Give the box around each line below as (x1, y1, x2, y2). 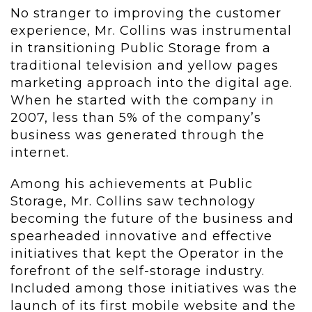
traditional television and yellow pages (10, 58, 279, 74)
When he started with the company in (10, 93, 274, 109)
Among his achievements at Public (10, 176, 253, 192)
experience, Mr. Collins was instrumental (10, 23, 292, 39)
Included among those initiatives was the (10, 281, 297, 297)
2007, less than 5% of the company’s (10, 110, 261, 126)
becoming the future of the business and (10, 211, 294, 227)
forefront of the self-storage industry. (10, 263, 265, 279)
